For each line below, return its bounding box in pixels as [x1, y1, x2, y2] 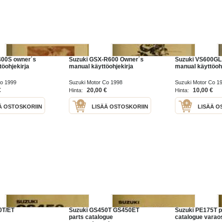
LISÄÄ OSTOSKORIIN [92, 103, 148, 110]
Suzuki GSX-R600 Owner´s [69, 55, 144, 63]
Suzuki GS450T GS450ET [69, 207, 139, 214]
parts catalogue [69, 214, 113, 221]
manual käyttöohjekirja [69, 62, 133, 70]
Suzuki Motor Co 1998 [69, 79, 122, 85]
